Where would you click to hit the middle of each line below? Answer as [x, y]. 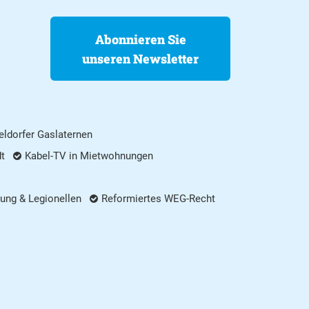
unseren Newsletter [140, 58]
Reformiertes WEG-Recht [158, 199]
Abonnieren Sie [140, 39]
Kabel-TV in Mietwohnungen [89, 156]
